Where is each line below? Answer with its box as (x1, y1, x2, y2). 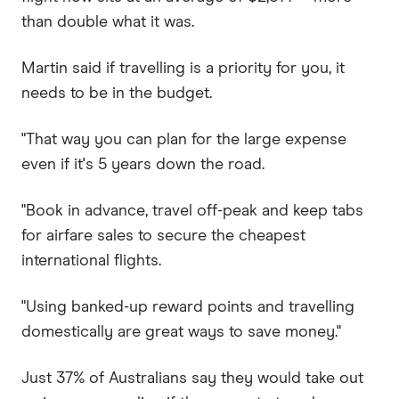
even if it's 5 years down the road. (21, 156, 265, 173)
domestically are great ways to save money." (21, 323, 341, 340)
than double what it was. (21, 13, 194, 30)
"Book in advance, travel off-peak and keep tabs (21, 202, 363, 219)
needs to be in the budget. (21, 85, 212, 102)
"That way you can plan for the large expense (21, 131, 346, 148)
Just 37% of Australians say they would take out (21, 370, 363, 387)
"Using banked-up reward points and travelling (21, 298, 354, 315)
